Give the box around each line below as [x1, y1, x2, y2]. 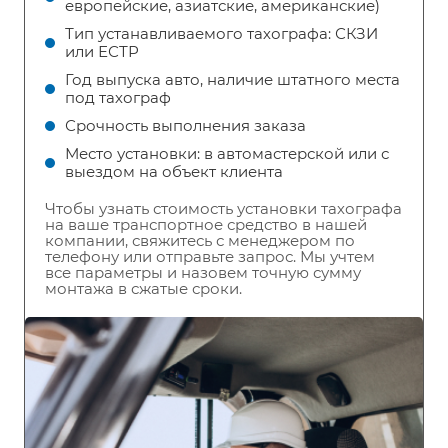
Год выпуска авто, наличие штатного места [65, 70, 400, 90]
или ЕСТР [65, 42, 139, 62]
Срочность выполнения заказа [65, 116, 306, 136]
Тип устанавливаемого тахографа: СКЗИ [65, 24, 378, 44]
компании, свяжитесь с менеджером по [45, 231, 355, 251]
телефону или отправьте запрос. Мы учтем [45, 247, 375, 267]
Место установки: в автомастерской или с [65, 144, 389, 164]
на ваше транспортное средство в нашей [45, 215, 367, 235]
